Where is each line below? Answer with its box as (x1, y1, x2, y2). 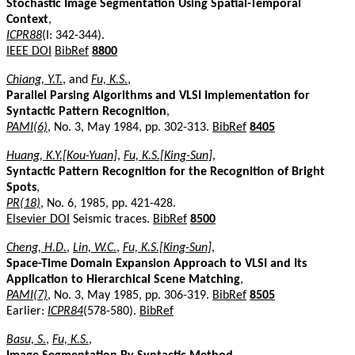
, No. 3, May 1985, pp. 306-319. (48, 288, 212, 302)
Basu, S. (6, 333, 46, 346)
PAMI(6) (6, 120, 48, 134)
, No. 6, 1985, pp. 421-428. (40, 197, 176, 210)
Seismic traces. (70, 212, 153, 226)
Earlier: (6, 304, 48, 318)
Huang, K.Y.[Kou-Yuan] (6, 149, 117, 162)
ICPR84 (48, 304, 83, 318)
